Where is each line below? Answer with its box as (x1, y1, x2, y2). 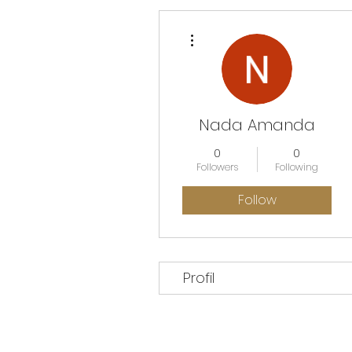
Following (275, 160, 318, 174)
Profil (183, 268, 214, 288)
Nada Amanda (199, 114, 315, 136)
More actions (200, 25, 247, 34)
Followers (196, 160, 238, 174)
